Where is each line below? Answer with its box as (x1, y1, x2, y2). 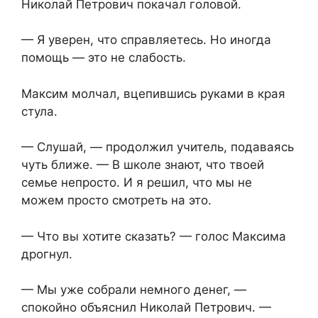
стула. (21, 104, 57, 119)
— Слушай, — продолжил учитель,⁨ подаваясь (21, 140, 294, 155)
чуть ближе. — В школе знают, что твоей (21, 158, 264, 172)
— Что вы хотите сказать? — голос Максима (21, 229, 286, 243)
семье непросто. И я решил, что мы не (21, 175, 252, 190)
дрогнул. (21, 246, 72, 261)
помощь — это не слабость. (21, 50, 186, 65)
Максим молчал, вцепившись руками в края (21, 86, 285, 101)
